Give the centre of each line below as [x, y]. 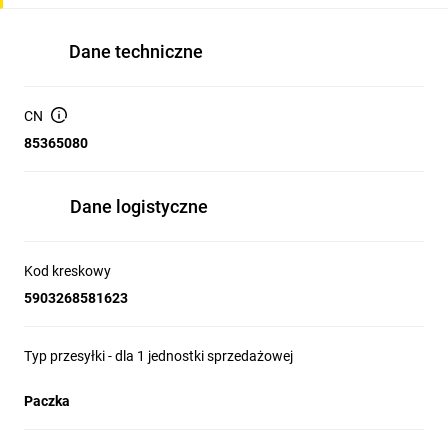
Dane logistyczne [139, 206]
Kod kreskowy [67, 271]
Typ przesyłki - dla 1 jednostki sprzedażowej [158, 356]
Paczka [47, 401]
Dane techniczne [136, 51]
